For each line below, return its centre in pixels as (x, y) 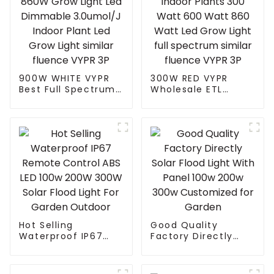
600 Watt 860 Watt (200, 134)
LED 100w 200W (57, 258)
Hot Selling (46, 225)
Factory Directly (191, 236)
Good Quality (184, 225)
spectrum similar (194, 156)
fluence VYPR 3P (192, 167)
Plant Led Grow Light (71, 145)
